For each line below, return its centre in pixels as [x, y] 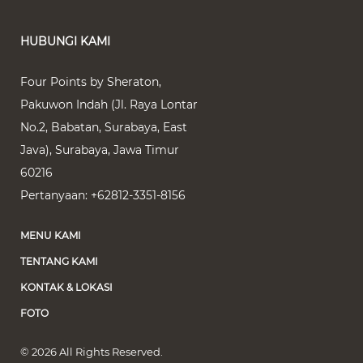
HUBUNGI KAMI [65, 41]
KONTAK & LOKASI [66, 287]
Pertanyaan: [56, 195]
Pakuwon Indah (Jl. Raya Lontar [109, 105]
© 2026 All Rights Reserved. [92, 352]
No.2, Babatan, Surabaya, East [104, 127]
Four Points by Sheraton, [91, 82]
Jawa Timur [146, 150]
